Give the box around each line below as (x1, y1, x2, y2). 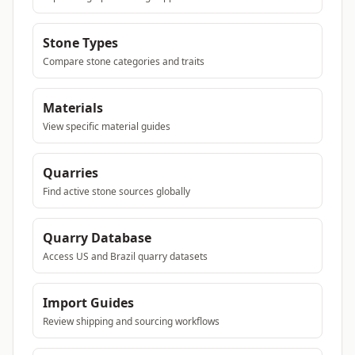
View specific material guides (43, 120, 170, 133)
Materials (43, 99, 103, 116)
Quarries (43, 164, 98, 181)
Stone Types (43, 34, 118, 52)
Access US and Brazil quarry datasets (43, 250, 208, 263)
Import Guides (43, 294, 134, 311)
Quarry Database (43, 229, 151, 246)
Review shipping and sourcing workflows (43, 315, 219, 328)
